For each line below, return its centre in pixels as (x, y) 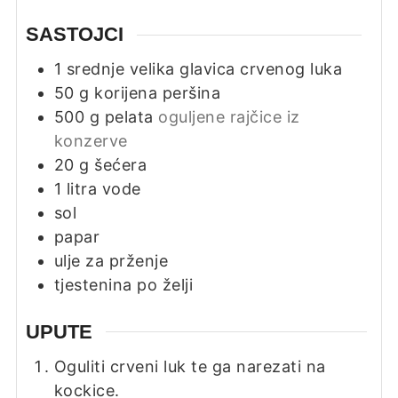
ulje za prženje (111, 261)
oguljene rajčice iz (229, 117)
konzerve (91, 141)
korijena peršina (158, 93)
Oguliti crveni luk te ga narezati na (190, 366)
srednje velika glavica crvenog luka (204, 69)
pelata (129, 117)
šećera (121, 165)
